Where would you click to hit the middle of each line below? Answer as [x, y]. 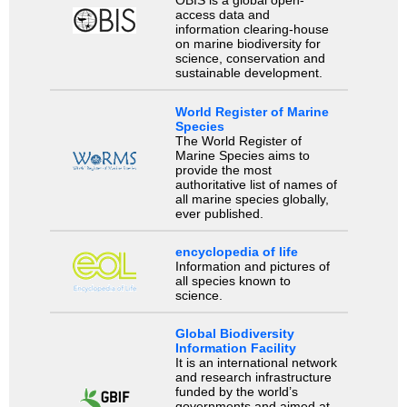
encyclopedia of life [236, 251]
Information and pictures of [252, 266]
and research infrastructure [253, 377]
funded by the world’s [236, 392]
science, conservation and [250, 59]
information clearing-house [252, 30]
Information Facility [235, 348]
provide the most [223, 169]
